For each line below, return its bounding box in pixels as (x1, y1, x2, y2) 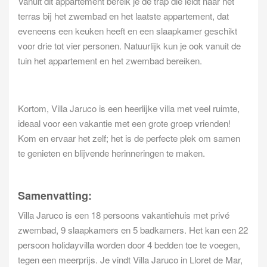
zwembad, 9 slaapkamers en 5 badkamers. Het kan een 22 (18, 223, 248, 237)
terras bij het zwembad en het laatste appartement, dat (18, 10, 229, 23)
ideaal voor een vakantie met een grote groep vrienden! (18, 117, 231, 130)
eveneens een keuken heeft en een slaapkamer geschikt (18, 24, 237, 38)
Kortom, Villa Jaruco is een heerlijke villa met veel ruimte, (18, 102, 240, 115)
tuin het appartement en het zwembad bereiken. (18, 54, 202, 67)
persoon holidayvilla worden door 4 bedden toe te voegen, (18, 238, 240, 252)
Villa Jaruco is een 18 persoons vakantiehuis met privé (18, 209, 229, 222)
